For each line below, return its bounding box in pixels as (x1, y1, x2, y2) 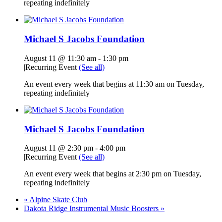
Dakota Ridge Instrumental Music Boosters (24, 204, 161, 213)
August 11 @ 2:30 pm (24, 144, 93, 153)
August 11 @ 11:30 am (24, 54, 96, 62)
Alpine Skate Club (28, 195, 87, 204)
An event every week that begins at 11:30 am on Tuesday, (24, 79, 204, 88)
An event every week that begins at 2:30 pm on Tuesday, (24, 169, 201, 178)
